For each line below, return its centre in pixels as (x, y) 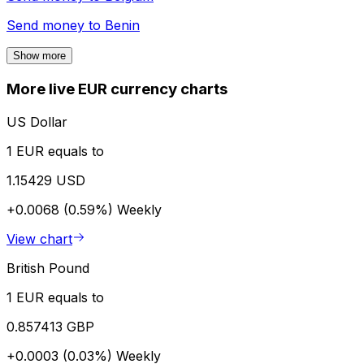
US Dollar (37, 121)
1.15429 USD (46, 180)
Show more (39, 56)
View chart (39, 238)
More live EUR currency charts (117, 89)
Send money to (56, 26)
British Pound (48, 268)
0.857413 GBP (50, 326)
